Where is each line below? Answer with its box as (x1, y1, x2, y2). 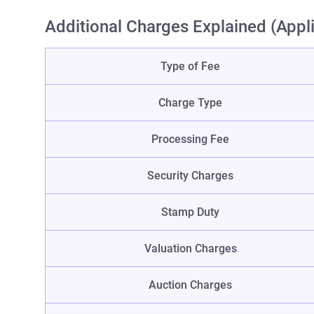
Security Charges (147, 169, 233, 183)
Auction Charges (149, 278, 232, 292)
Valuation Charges (144, 242, 237, 256)
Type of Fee (161, 60, 220, 74)
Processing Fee (151, 132, 229, 146)
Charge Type (158, 96, 222, 110)
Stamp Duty (161, 205, 219, 219)
